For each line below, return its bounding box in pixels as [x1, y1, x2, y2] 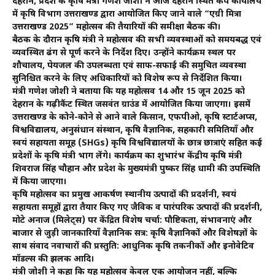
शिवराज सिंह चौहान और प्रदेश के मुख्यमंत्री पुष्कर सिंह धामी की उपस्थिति [12, 163, 260, 175]
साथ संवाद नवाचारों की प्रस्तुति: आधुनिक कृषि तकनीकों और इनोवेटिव [12, 240, 254, 252]
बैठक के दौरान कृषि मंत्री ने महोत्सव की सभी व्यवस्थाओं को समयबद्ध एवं [12, 34, 261, 46]
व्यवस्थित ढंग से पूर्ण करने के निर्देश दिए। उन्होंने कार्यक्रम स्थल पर [12, 47, 236, 59]
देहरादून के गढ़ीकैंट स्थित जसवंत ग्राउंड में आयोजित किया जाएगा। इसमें [12, 98, 250, 110]
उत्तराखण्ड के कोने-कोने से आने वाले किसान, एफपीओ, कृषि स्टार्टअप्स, [12, 111, 257, 123]
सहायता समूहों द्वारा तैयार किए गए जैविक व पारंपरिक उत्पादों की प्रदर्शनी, [12, 201, 262, 214]
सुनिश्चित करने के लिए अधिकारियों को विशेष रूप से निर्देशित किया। [12, 72, 242, 85]
